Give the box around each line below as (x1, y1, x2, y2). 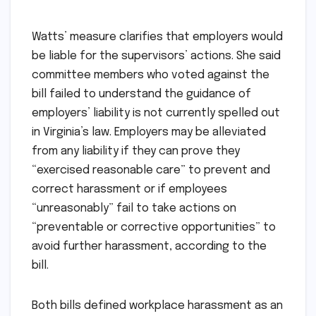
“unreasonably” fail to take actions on (32, 202, 236, 214)
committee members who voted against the (32, 68, 269, 81)
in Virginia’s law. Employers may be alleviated (32, 126, 266, 138)
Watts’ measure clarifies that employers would (32, 30, 283, 43)
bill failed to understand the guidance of (32, 87, 251, 100)
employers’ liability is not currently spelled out (32, 107, 280, 119)
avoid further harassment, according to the (32, 240, 267, 253)
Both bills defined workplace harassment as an (32, 299, 283, 312)
